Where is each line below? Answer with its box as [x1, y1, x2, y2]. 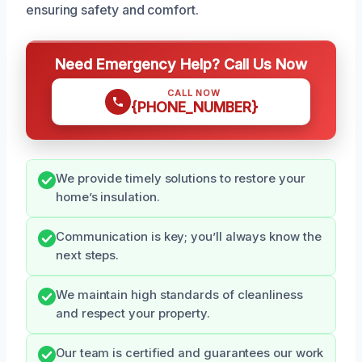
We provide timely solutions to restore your [56, 170, 305, 186]
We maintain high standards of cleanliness [56, 287, 303, 302]
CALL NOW [167, 86, 221, 99]
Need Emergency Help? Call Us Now [55, 54, 307, 73]
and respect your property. [56, 305, 210, 321]
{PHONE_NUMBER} [130, 98, 258, 116]
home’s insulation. [56, 189, 160, 204]
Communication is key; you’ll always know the [56, 229, 322, 244]
